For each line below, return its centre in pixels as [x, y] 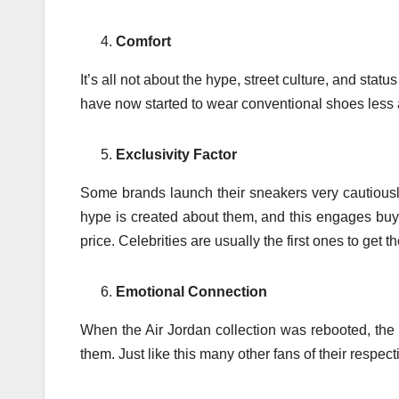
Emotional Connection [191, 292]
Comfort [143, 42]
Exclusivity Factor [176, 155]
